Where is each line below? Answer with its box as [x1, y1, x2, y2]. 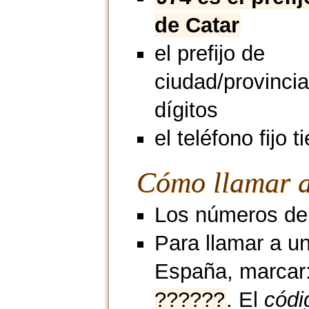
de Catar [154, 13, 239, 38]
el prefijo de [154, 41, 265, 66]
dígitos [154, 98, 218, 123]
